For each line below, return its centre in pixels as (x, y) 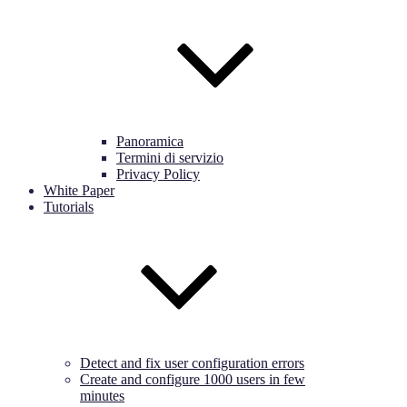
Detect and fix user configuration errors (192, 363)
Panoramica (150, 141)
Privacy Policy (158, 174)
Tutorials (69, 207)
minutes (102, 396)
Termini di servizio (170, 158)
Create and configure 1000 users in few (193, 379)
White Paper (79, 190)
